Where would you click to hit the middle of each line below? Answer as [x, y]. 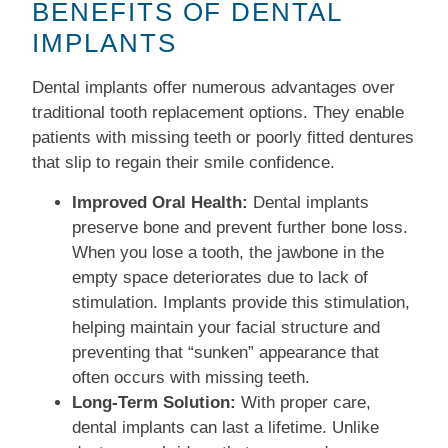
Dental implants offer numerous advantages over [214, 88]
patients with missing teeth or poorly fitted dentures [223, 138]
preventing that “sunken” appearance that [226, 352]
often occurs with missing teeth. [191, 377]
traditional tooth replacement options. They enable [218, 113]
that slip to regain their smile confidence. [184, 163]
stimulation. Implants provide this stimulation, [241, 302]
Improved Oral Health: [163, 202]
